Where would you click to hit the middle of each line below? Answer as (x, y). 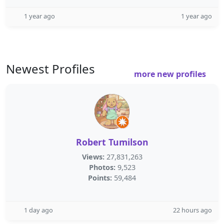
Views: (93, 157)
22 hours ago (192, 210)
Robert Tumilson (112, 142)
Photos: (102, 167)
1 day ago (38, 210)
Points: (100, 178)
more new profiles (171, 74)
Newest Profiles (50, 69)
